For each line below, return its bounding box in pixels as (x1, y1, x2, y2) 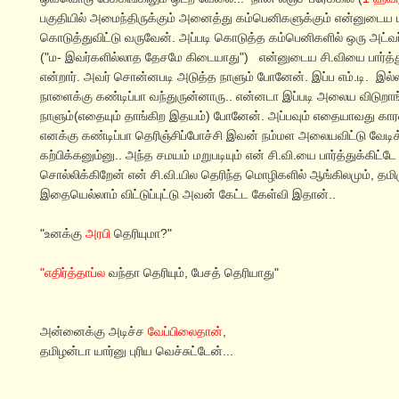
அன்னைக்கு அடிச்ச (40, 324, 148, 339)
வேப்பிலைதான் (148, 324, 223, 339)
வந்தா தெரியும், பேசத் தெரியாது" (105, 265, 279, 281)
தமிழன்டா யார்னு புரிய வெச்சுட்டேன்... (40, 344, 233, 359)
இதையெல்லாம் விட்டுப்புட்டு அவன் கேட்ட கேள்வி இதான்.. (40, 187, 336, 202)
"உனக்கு (40, 226, 85, 241)
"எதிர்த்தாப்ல (40, 265, 105, 281)
